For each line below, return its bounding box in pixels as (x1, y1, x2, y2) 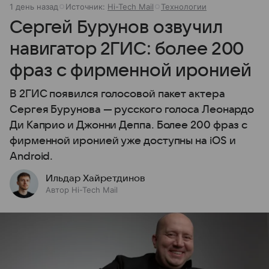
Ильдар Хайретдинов (46, 173, 145, 184)
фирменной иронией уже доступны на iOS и (10, 135, 236, 147)
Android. (10, 151, 53, 162)
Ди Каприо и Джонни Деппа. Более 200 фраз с (10, 119, 248, 131)
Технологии (161, 2, 207, 11)
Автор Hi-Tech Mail (46, 185, 118, 195)
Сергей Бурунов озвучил (10, 17, 223, 37)
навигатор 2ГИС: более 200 (10, 39, 244, 59)
